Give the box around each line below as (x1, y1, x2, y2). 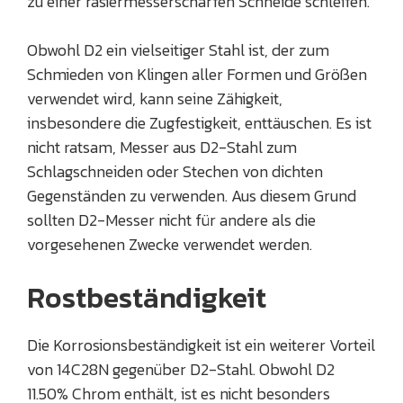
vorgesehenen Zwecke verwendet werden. (27, 232, 312, 257)
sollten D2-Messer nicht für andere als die (27, 208, 316, 233)
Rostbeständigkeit (27, 276, 266, 320)
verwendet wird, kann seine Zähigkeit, (27, 86, 282, 112)
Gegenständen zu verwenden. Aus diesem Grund (27, 184, 356, 209)
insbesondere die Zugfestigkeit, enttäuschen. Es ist (27, 111, 372, 136)
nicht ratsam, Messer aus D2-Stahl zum (27, 135, 297, 160)
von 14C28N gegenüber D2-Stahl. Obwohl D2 (27, 357, 335, 382)
